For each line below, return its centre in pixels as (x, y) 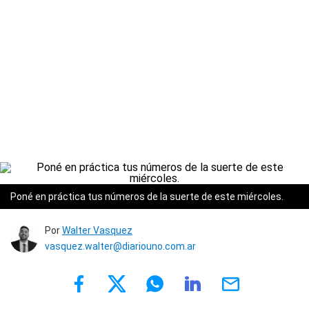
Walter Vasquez (97, 230)
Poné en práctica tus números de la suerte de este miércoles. (147, 197)
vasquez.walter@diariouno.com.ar (120, 246)
